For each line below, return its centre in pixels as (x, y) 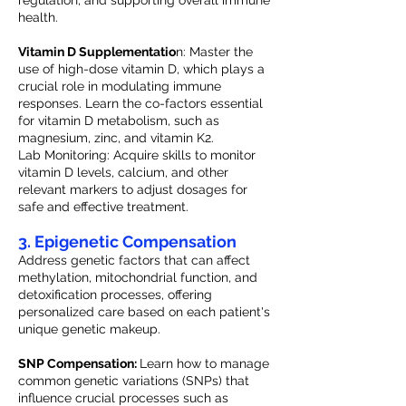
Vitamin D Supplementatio (97, 52)
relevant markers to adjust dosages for (133, 189)
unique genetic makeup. (89, 329)
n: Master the (214, 52)
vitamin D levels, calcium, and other (123, 172)
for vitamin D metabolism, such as (119, 121)
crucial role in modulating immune (120, 86)
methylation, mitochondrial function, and (138, 277)
